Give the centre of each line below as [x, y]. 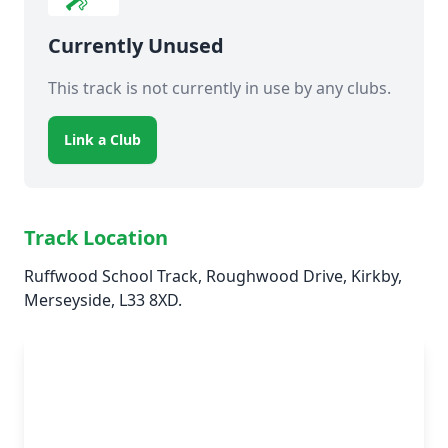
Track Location [96, 237]
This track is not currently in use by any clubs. [219, 88]
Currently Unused [136, 45]
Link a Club [102, 139]
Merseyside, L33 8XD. [103, 300]
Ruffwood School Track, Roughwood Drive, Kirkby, [213, 276]
